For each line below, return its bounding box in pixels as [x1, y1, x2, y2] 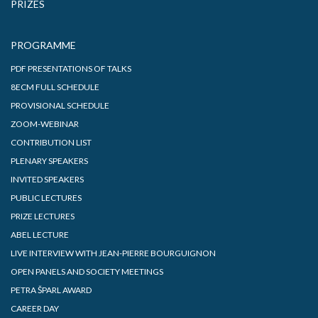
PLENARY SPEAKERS [11, 155, 88, 166]
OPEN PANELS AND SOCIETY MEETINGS [11, 265, 163, 277]
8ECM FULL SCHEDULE [11, 81, 99, 92]
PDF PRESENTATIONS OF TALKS [11, 62, 131, 74]
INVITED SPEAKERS [11, 173, 84, 185]
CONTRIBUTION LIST [11, 136, 92, 148]
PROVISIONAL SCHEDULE [11, 99, 109, 111]
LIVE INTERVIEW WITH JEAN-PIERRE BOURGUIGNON [11, 247, 216, 258]
